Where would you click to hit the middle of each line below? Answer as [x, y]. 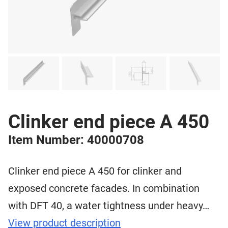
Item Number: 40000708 [76, 140]
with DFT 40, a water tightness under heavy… [109, 206]
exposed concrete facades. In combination [104, 189]
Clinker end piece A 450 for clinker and [95, 171]
